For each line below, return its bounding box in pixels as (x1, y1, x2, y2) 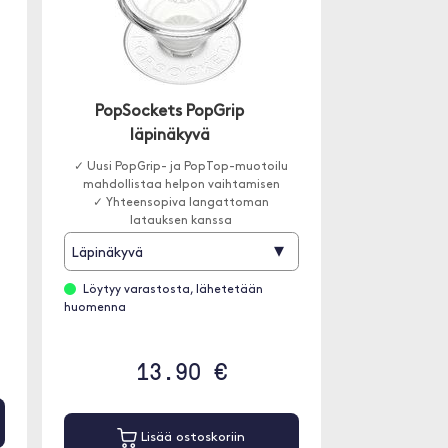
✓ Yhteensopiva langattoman (93, 197, 270, 210)
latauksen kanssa (130, 215, 233, 228)
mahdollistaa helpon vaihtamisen (82, 179, 280, 192)
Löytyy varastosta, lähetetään (82, 284, 263, 297)
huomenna (63, 302, 126, 315)
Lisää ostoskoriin (137, 431, 246, 445)
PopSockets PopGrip (95, 104, 245, 121)
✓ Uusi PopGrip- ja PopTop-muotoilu (74, 161, 289, 174)
